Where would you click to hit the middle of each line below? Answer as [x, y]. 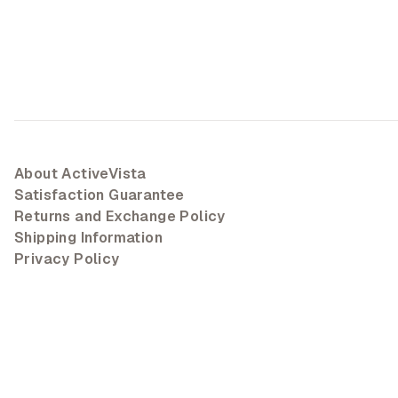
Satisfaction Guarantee [99, 195]
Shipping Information [88, 238]
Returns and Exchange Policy [120, 216]
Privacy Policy [67, 259]
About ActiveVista [80, 174]
